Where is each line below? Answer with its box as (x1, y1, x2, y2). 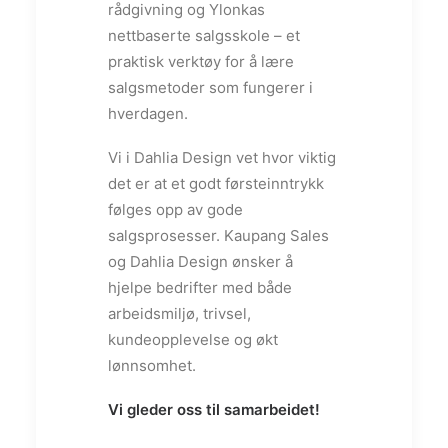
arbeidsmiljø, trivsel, (108, 304, 251, 324)
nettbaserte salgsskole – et (108, 26, 300, 46)
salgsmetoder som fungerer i (108, 78, 313, 98)
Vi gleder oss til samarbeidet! (108, 400, 320, 420)
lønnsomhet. (108, 356, 196, 376)
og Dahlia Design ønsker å (108, 252, 293, 272)
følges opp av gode (108, 200, 243, 220)
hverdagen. (108, 104, 188, 124)
